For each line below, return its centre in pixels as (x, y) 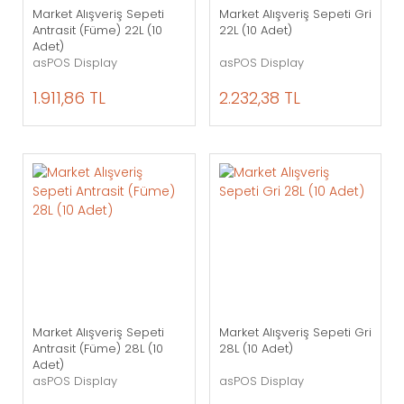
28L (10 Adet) (256, 349)
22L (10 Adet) (255, 30)
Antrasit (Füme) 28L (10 (98, 349)
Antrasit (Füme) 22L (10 (97, 30)
